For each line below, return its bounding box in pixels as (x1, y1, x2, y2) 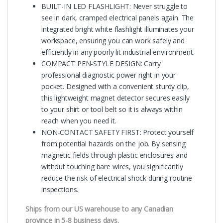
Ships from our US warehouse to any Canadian (25, 204, 173, 214)
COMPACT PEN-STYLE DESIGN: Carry (41, 58, 161, 68)
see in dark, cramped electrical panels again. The (41, 12, 194, 22)
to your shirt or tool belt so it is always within (41, 104, 183, 114)
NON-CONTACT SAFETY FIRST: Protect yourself (41, 127, 194, 137)
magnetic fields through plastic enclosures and (41, 150, 188, 160)
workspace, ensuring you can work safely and (41, 35, 185, 45)
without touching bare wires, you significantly (41, 161, 183, 171)
